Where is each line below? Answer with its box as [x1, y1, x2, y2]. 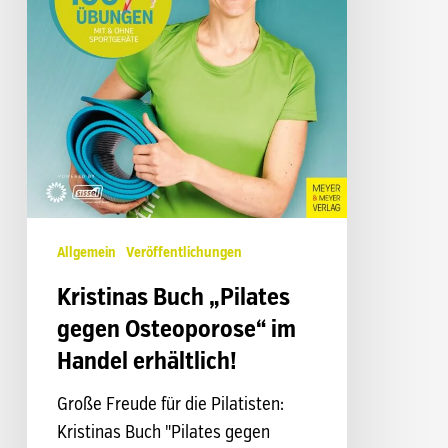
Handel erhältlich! [56, 350, 237, 375]
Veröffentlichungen [125, 245, 242, 260]
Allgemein [56, 245, 116, 260]
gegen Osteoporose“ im [56, 318, 296, 343]
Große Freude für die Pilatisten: [56, 395, 284, 414]
